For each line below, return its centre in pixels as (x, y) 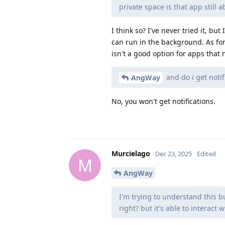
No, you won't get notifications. (163, 101)
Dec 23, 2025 (174, 154)
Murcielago (131, 154)
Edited (206, 154)
